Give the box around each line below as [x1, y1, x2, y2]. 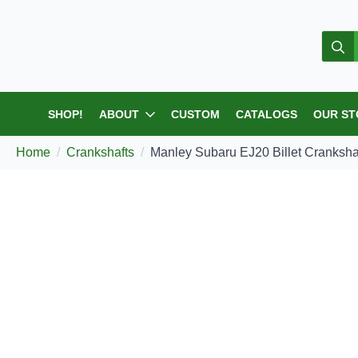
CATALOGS [247, 106, 312, 121]
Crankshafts [74, 145, 152, 160]
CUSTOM [179, 106, 231, 121]
